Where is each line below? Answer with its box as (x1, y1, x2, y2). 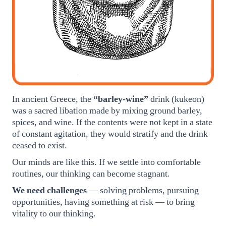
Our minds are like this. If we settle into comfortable (12, 157, 201, 167)
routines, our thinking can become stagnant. (12, 168, 170, 179)
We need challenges (12, 185, 87, 196)
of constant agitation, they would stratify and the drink (12, 129, 208, 139)
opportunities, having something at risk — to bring (12, 197, 195, 207)
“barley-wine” (93, 94, 148, 104)
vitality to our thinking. (12, 208, 96, 219)
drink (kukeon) (148, 94, 204, 104)
